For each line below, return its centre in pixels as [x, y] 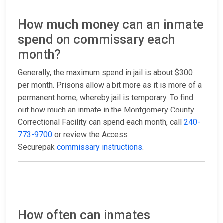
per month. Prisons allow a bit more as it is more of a [110, 85]
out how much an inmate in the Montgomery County [106, 110]
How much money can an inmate [111, 25]
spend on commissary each [96, 40]
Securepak [37, 147]
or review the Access [90, 135]
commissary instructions [100, 147]
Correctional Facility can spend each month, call [101, 122]
